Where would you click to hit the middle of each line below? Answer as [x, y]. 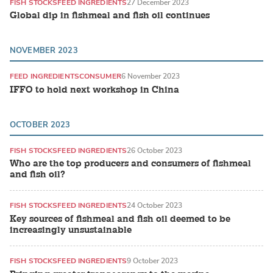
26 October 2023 [155, 150]
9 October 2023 [153, 261]
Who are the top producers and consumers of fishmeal [130, 164]
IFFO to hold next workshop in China [94, 90]
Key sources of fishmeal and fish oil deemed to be [120, 219]
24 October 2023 [155, 206]
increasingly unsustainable [71, 230]
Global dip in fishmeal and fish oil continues [110, 16]
